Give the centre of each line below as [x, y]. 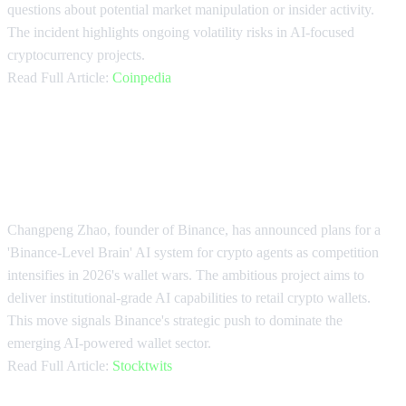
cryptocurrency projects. [76, 55]
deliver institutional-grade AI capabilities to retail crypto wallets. [189, 297]
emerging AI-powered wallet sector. [109, 343]
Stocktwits [142, 365]
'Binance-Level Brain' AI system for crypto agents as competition [193, 252]
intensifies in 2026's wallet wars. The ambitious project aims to [186, 275]
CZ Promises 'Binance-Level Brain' [196, 150]
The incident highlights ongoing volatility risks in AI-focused [181, 33]
